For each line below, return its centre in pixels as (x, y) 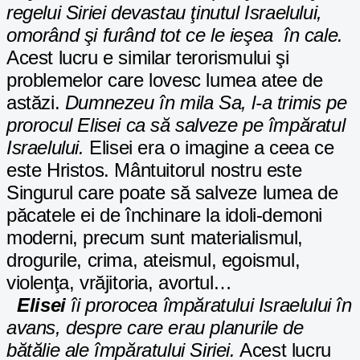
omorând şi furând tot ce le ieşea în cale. (175, 35)
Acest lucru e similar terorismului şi (148, 57)
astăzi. (33, 102)
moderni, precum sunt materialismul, (155, 237)
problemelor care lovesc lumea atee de (165, 80)
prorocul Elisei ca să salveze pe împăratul (176, 125)
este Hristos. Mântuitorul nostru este (154, 170)
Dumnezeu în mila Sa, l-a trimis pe (203, 102)
